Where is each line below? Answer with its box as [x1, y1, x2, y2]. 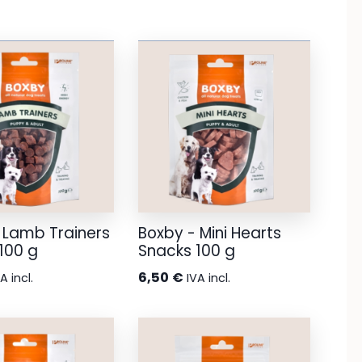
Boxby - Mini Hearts [137, 222, 281, 245]
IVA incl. [186, 269, 230, 286]
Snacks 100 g [137, 240, 235, 263]
